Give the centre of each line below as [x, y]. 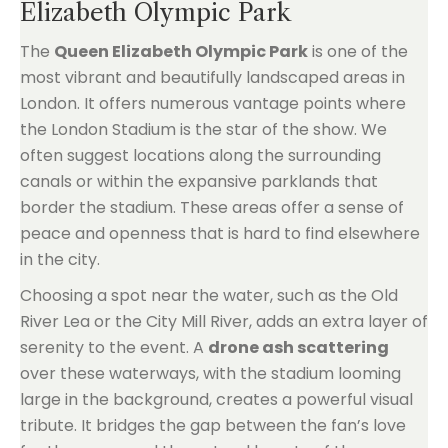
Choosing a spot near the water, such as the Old [209, 295]
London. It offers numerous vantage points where [213, 103]
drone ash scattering [298, 347]
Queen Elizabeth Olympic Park [181, 51]
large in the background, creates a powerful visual [216, 399]
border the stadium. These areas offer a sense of [212, 207]
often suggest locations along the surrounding [200, 155]
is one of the [358, 51]
